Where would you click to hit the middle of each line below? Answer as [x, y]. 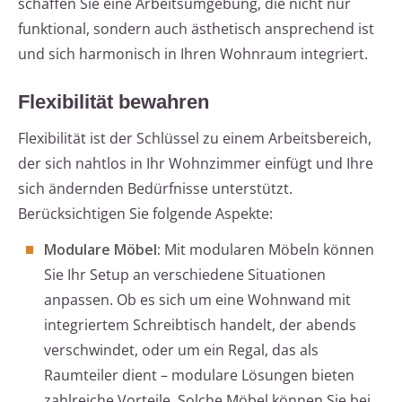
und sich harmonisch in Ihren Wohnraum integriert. [193, 54]
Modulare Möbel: [102, 250]
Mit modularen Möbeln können [267, 250]
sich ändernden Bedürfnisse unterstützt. [155, 189]
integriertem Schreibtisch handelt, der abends [200, 325]
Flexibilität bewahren [114, 102]
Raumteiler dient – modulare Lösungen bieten [199, 376]
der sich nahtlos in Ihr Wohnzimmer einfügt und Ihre [196, 164]
